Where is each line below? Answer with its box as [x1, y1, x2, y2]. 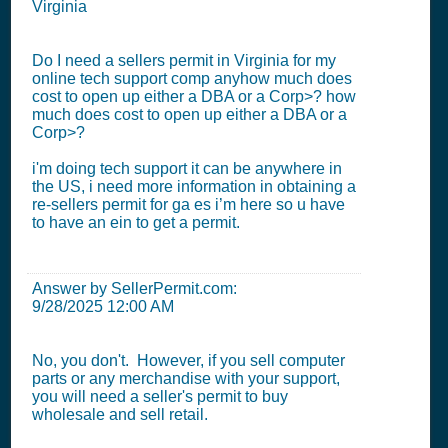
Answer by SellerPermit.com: [32, 280, 237, 297]
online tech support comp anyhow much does [32, 70, 352, 87]
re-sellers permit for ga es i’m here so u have [32, 196, 345, 213]
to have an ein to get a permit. [32, 214, 240, 231]
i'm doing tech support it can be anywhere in [32, 160, 342, 177]
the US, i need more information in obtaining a [32, 178, 356, 195]
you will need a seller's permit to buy [32, 388, 288, 405]
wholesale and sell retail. [32, 406, 208, 423]
